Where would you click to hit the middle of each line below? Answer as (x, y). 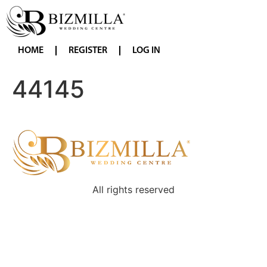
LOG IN (146, 51)
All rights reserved (133, 190)
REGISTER (88, 51)
